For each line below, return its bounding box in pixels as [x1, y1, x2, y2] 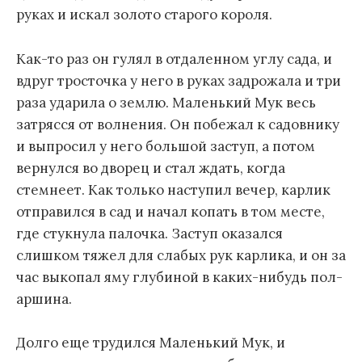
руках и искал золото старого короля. [16, 6, 272, 24]
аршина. [16, 289, 72, 308]
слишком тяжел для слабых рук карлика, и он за [16, 246, 346, 264]
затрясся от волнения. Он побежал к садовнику [16, 115, 339, 133]
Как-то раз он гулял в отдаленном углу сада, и [16, 49, 332, 68]
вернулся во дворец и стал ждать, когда [16, 158, 285, 177]
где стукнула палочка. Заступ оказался [16, 224, 283, 242]
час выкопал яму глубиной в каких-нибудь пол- [16, 267, 343, 286]
